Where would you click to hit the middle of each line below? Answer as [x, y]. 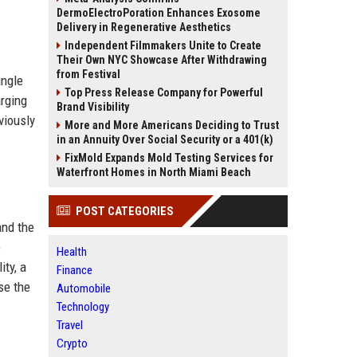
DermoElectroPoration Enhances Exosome [159, 13]
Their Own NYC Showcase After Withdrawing [162, 60]
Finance [75, 270]
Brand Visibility [93, 107]
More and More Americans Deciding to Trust [172, 125]
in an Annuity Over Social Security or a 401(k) [165, 139]
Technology [83, 307]
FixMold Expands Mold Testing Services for [169, 158]
